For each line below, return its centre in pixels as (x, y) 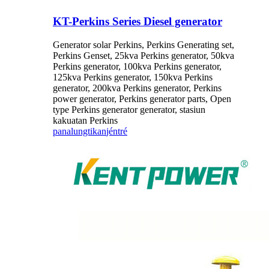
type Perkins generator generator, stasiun (129, 109)
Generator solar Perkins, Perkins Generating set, (144, 44)
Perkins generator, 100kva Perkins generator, (137, 66)
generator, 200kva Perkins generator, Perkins (137, 88)
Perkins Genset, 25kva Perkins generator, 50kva (144, 55)
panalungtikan (80, 131)
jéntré (117, 131)
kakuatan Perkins (85, 120)
